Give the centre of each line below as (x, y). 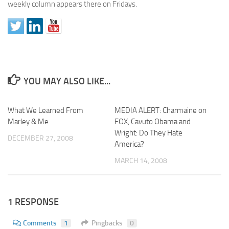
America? (129, 144)
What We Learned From (45, 110)
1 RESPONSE (33, 202)
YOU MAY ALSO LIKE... (67, 81)
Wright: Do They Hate (148, 133)
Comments (40, 223)
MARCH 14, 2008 (141, 161)
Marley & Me (28, 122)
